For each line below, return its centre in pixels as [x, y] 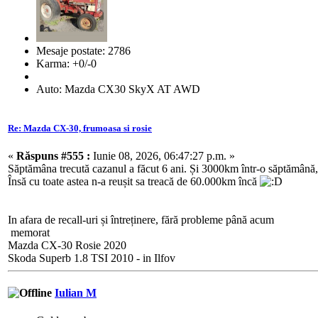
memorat [29, 232]
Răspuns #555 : [53, 155]
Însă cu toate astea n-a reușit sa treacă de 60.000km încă [134, 181]
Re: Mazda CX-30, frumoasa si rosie [80, 128]
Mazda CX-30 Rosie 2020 [67, 245]
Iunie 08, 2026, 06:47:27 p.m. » [163, 155]
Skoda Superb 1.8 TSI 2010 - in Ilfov [92, 258]
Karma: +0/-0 [66, 63]
